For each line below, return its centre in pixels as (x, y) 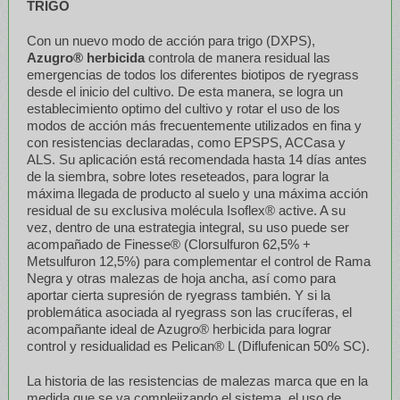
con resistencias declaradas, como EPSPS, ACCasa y (186, 142)
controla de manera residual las (237, 57)
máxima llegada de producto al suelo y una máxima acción (197, 193)
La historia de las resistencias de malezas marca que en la (197, 380)
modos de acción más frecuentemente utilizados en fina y (194, 125)
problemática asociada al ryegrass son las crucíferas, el (189, 312)
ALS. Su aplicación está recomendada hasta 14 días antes (196, 159)
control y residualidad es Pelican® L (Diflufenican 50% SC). (198, 346)
